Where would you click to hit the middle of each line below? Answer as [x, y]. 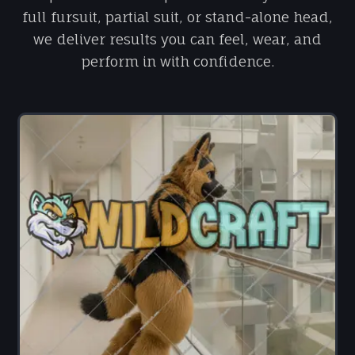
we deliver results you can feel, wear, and [177, 39]
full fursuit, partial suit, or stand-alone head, [177, 17]
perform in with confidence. [177, 61]
